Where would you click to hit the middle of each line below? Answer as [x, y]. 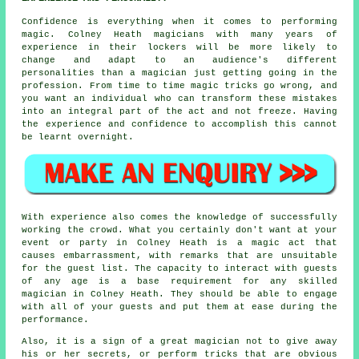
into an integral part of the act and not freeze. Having [179, 112]
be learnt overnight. [78, 137]
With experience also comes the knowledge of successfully [179, 217]
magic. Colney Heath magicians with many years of [179, 35]
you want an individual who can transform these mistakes [179, 99]
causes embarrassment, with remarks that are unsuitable [179, 255]
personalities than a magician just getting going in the [179, 73]
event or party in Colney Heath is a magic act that [179, 242]
